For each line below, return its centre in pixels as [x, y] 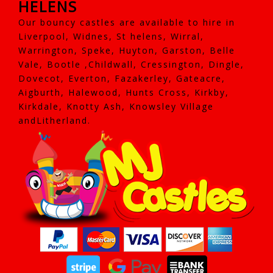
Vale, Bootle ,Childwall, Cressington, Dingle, [131, 64]
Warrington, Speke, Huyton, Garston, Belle [127, 50]
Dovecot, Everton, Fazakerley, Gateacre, [122, 78]
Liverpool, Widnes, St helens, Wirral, [111, 36]
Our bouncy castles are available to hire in [127, 22]
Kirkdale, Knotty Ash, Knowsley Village [116, 106]
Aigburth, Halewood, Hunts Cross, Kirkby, [124, 92]
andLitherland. [55, 120]
